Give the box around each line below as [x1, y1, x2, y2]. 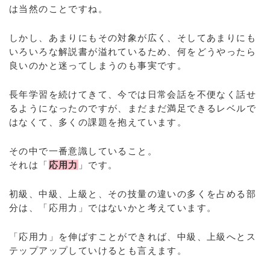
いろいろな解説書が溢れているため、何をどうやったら [9, 46, 256, 57]
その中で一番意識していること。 [9, 146, 157, 156]
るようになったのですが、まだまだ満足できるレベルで [9, 103, 256, 113]
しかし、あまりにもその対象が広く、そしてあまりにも [9, 33, 256, 43]
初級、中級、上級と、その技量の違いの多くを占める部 [9, 189, 256, 199]
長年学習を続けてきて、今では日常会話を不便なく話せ [9, 89, 256, 99]
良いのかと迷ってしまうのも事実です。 [9, 60, 187, 71]
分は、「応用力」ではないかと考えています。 [9, 202, 217, 213]
